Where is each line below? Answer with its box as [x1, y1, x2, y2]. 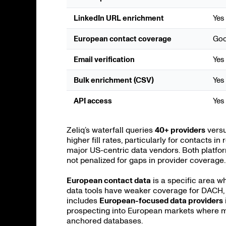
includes [67, 196, 99, 205]
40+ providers [155, 125, 205, 135]
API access [74, 96, 112, 105]
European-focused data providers [99, 196, 223, 205]
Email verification [74, 55, 135, 64]
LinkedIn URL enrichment [74, 14, 164, 23]
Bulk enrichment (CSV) [74, 76, 154, 85]
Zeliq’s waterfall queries [67, 125, 155, 135]
